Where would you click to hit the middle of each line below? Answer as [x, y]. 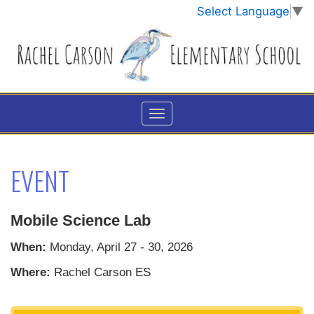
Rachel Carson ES [101, 272]
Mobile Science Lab [81, 220]
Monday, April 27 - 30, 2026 [120, 247]
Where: [30, 272]
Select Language [243, 12]
